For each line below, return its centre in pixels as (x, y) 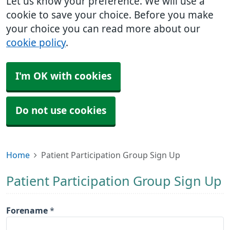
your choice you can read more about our (103, 29)
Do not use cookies (61, 111)
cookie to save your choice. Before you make (110, 15)
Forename (27, 210)
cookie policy (36, 43)
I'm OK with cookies (63, 76)
